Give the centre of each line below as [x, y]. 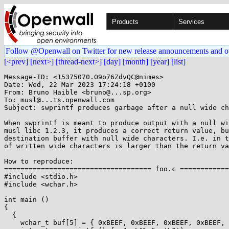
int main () [27, 200]
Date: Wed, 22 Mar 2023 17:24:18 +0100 [80, 85]
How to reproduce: [39, 161]
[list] [178, 62]
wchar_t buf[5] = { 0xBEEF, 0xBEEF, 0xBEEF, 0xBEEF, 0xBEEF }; [12, 223]
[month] [135, 62]
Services [191, 22]
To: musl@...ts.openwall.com [59, 100]
